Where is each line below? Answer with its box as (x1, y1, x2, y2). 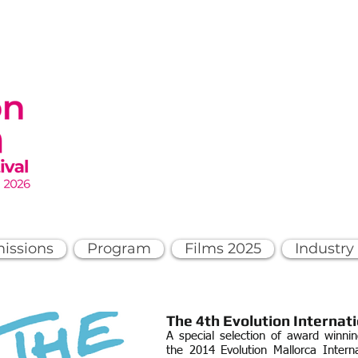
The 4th (166, 312, 220, 329)
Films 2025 (185, 240, 261, 257)
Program (87, 240, 151, 257)
